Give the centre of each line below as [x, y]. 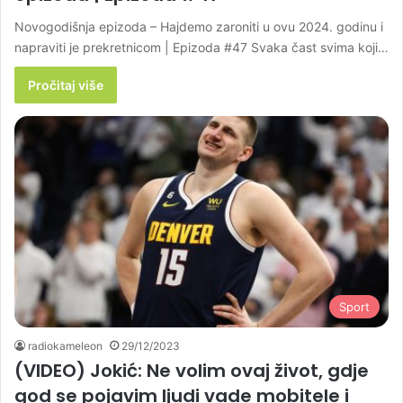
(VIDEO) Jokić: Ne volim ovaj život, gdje [192, 370]
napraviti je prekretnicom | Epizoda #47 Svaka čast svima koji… [201, 48]
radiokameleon [65, 345]
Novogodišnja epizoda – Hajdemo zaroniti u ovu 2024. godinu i [199, 27]
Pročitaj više [66, 85]
